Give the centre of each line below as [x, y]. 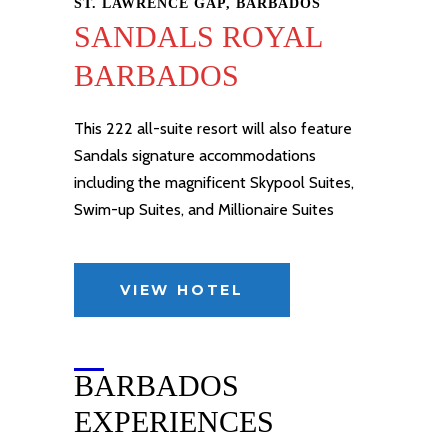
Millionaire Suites [276, 209]
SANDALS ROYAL [198, 36]
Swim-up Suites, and [146, 209]
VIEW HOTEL [182, 290]
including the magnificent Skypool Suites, [214, 182]
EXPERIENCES [174, 421]
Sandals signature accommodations [195, 155]
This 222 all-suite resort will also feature [213, 128]
